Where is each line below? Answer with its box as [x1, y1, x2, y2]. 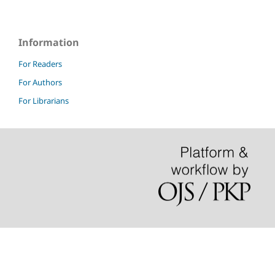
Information [18, 35, 79, 49]
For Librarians [18, 95, 69, 106]
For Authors [18, 76, 62, 88]
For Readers [18, 58, 62, 69]
